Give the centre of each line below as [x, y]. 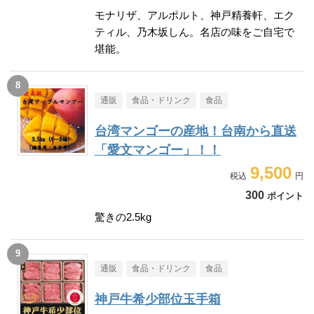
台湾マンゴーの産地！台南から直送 [196, 131]
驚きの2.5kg [123, 217]
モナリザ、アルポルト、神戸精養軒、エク [194, 15]
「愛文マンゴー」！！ [158, 150]
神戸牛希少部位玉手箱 [158, 300]
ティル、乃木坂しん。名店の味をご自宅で [194, 32]
